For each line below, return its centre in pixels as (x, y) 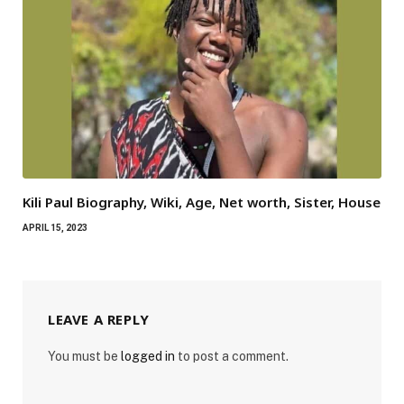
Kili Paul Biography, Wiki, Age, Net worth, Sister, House (202, 202)
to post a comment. (232, 357)
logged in (148, 357)
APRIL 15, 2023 (55, 228)
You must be (84, 357)
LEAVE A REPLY (99, 320)
